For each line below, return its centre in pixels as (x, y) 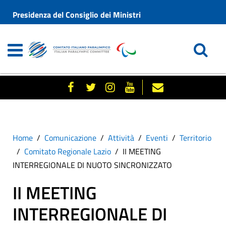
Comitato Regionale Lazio (68, 151)
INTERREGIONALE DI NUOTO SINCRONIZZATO (92, 165)
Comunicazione (70, 138)
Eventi (157, 138)
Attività (121, 138)
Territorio (195, 138)
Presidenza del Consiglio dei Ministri (77, 15)
